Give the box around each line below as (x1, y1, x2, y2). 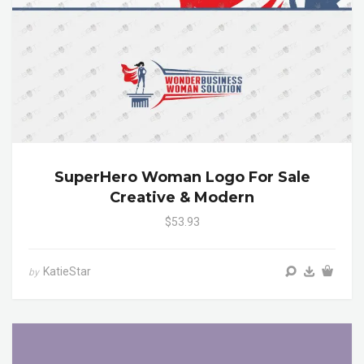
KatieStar (43, 265, 91, 279)
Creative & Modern (110, 188, 254, 207)
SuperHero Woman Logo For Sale (54, 168, 310, 187)
